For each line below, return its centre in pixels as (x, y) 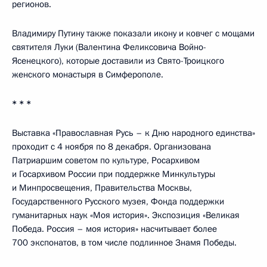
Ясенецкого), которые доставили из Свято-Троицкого (118, 61)
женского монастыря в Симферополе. (88, 75)
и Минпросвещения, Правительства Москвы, (102, 188)
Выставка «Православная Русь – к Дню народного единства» (133, 133)
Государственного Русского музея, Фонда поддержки (118, 202)
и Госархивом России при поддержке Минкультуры (114, 174)
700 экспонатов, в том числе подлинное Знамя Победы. (124, 243)
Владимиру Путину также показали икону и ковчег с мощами (133, 34)
